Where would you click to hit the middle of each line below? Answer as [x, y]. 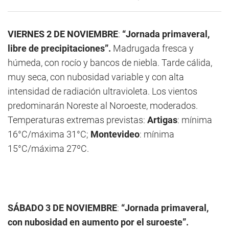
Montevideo [115, 134]
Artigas [162, 120]
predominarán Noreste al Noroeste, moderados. [103, 106]
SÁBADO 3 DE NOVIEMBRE [62, 208]
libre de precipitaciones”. [60, 48]
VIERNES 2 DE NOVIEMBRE [63, 34]
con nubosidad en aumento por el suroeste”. [98, 222]
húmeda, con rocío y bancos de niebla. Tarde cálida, [110, 63]
